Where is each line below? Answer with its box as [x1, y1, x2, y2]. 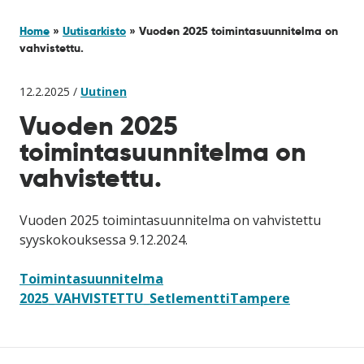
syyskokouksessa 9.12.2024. [19, 231, 188, 249]
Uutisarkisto [63, 24, 126, 38]
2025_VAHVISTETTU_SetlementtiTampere [19, 289, 290, 307]
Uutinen [80, 84, 127, 99]
